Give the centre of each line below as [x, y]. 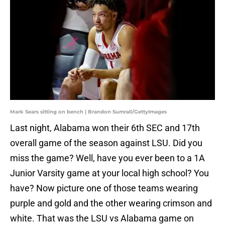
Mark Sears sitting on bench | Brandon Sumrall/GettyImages [88, 112]
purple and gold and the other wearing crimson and [111, 203]
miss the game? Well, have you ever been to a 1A [107, 158]
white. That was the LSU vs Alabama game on [102, 218]
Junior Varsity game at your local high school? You [109, 173]
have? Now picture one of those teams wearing [104, 188]
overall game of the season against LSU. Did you [106, 143]
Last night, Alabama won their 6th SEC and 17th [105, 128]
